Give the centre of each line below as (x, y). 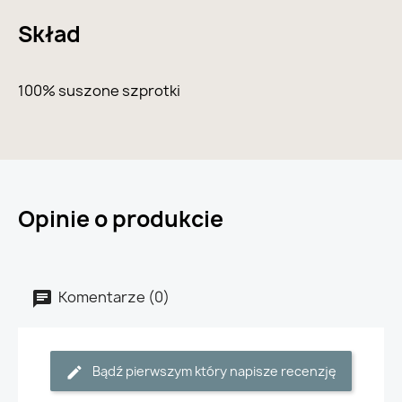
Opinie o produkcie (121, 219)
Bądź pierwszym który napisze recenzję (214, 371)
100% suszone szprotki (99, 91)
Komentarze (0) (113, 297)
